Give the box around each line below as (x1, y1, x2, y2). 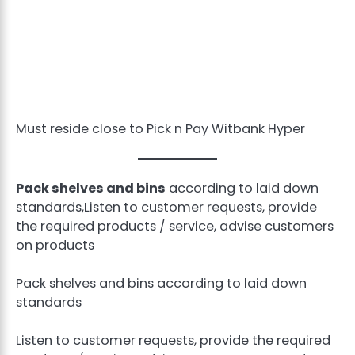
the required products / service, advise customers (16, 216, 334, 235)
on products (16, 235, 94, 254)
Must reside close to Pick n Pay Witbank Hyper (16, 119, 305, 138)
